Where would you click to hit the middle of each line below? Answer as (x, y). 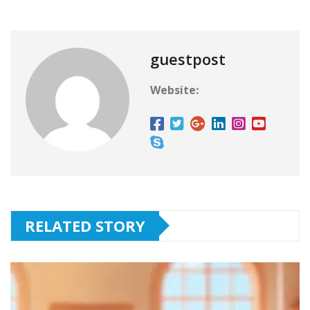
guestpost (188, 58)
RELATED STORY (85, 225)
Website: (174, 90)
